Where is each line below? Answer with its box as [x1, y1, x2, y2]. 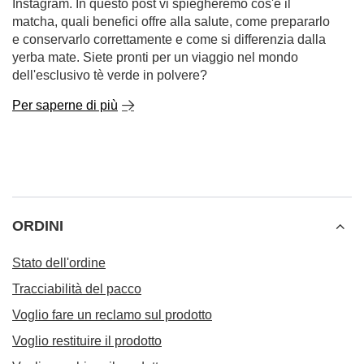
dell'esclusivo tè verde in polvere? [12, 68, 207, 82]
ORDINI [12, 218, 63, 234]
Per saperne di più [12, 98, 118, 112]
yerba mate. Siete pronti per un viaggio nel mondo [12, 50, 298, 64]
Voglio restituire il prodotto [12, 334, 162, 348]
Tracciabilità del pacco [12, 282, 141, 296]
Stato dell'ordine [12, 256, 106, 270]
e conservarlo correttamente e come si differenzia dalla [12, 32, 326, 46]
